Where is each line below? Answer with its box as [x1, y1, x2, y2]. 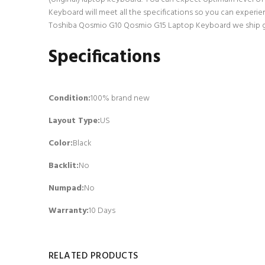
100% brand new [91, 92, 150, 105]
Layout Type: [49, 114, 100, 128]
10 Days [89, 204, 115, 218]
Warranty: [49, 204, 89, 218]
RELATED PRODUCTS [49, 248, 138, 264]
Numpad [49, 182, 82, 195]
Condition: [49, 92, 91, 105]
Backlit [49, 159, 76, 173]
